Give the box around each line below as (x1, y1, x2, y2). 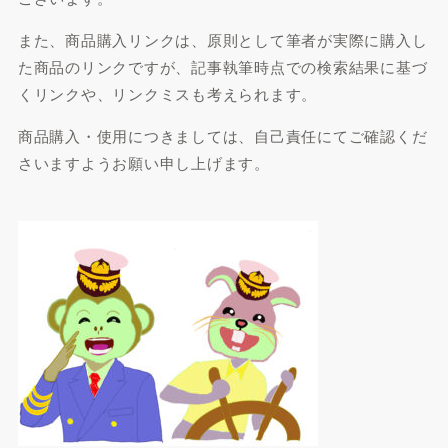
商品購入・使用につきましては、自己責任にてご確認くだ (17, 124, 428, 146)
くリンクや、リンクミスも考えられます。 (17, 82, 318, 104)
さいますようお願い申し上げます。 (17, 151, 270, 173)
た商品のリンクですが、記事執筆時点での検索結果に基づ (17, 55, 428, 77)
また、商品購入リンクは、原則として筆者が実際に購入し (17, 28, 428, 50)
